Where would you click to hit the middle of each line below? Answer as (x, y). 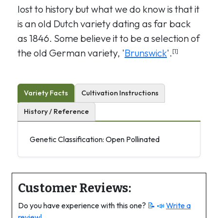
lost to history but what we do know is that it (109, 9)
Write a (178, 205)
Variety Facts (46, 93)
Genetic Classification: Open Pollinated (95, 139)
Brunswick (146, 53)
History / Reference (56, 111)
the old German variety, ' (71, 53)
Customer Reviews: (75, 188)
